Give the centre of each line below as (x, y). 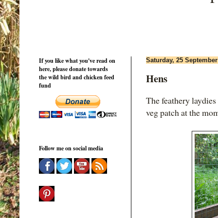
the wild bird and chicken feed (77, 77)
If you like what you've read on (77, 60)
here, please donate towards (73, 69)
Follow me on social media (71, 148)
